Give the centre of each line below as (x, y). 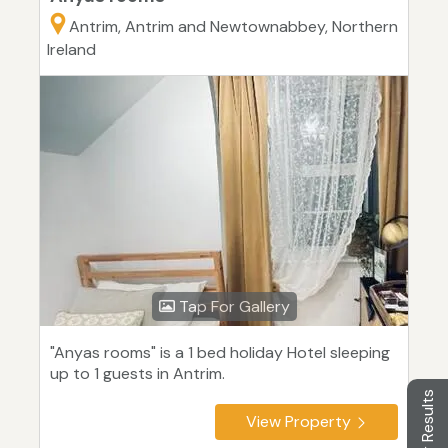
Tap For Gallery (232, 307)
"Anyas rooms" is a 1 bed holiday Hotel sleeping (220, 353)
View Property (298, 422)
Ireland (71, 50)
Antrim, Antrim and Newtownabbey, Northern (233, 27)
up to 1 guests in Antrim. (137, 374)
